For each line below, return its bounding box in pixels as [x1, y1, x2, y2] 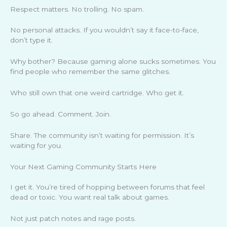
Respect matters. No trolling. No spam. [10, 5, 144, 13]
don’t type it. [10, 36, 53, 45]
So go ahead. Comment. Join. [10, 110, 111, 119]
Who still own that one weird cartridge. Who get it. [10, 89, 184, 97]
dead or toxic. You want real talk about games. [10, 193, 169, 201]
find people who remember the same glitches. [10, 67, 170, 76]
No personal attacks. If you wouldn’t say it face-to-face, [10, 26, 199, 34]
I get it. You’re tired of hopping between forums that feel [10, 182, 205, 191]
